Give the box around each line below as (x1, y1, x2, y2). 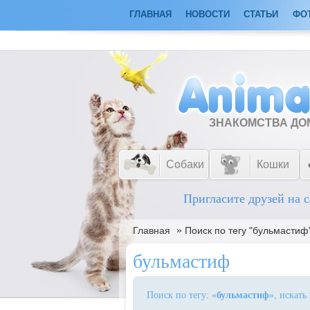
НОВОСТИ (185, 9, 230, 19)
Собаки (166, 158, 204, 170)
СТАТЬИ (244, 9, 278, 19)
